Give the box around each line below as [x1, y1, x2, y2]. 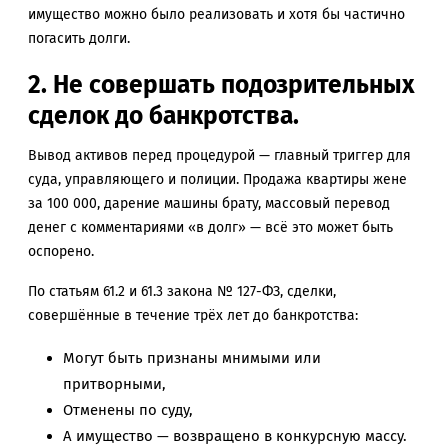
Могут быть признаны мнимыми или [63, 349, 321, 368]
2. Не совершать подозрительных [28, 69, 415, 99]
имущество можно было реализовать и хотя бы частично [28, 5, 405, 23]
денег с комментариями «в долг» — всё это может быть [28, 218, 393, 236]
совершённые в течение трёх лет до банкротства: [28, 307, 358, 325]
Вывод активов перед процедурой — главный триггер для [28, 146, 411, 164]
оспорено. [28, 242, 94, 260]
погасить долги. [28, 29, 130, 47]
